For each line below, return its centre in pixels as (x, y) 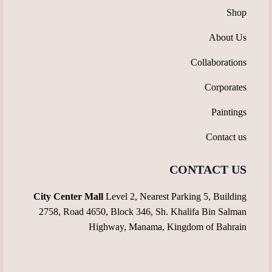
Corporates (226, 87)
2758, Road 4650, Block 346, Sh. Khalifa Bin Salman (143, 211)
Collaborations (219, 63)
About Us (228, 38)
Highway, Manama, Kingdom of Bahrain (168, 226)
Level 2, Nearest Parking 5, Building (175, 196)
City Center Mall (68, 196)
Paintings (229, 112)
